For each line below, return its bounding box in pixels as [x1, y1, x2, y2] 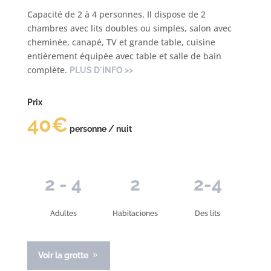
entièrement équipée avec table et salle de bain [27, 50, 221, 62]
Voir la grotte [38, 250, 88, 261]
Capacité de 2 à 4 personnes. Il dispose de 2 [27, 8, 206, 21]
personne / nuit [67, 124, 132, 134]
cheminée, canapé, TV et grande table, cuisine [27, 36, 215, 48]
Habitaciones [113, 209, 158, 218]
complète [27, 64, 65, 76]
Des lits [195, 209, 221, 218]
